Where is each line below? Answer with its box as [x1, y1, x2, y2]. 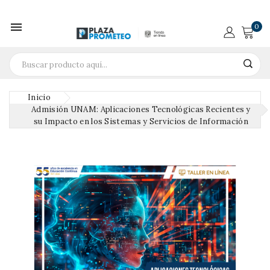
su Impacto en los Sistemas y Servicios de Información [34, 116, 248, 127]
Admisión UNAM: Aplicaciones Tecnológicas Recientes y [31, 104, 251, 115]
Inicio [28, 92, 51, 102]
